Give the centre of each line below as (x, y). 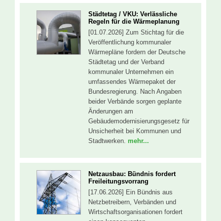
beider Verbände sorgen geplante (135, 102)
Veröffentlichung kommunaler (130, 42)
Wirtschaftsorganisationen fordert (135, 212)
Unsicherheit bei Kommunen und (135, 131)
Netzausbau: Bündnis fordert (132, 174)
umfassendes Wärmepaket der (132, 82)
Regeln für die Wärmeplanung (134, 22)
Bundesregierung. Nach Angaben (135, 92)
